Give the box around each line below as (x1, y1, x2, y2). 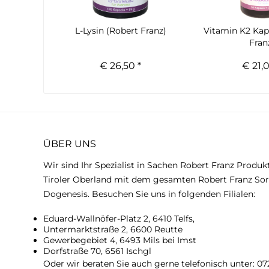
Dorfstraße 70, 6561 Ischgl (43, 246, 151, 256)
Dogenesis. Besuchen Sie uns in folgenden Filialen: (43, 189, 255, 199)
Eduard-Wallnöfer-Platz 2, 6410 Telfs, (43, 213, 195, 224)
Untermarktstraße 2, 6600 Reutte (43, 224, 183, 235)
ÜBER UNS (43, 138, 96, 150)
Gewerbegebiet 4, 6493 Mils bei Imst (43, 235, 196, 246)
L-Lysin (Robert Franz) (74, 25, 166, 36)
